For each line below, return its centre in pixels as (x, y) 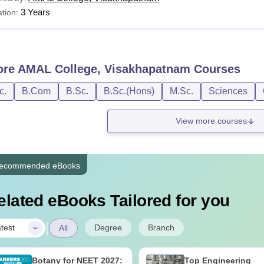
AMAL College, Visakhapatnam (104, 69)
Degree (108, 227)
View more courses (211, 121)
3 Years (35, 12)
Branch (161, 227)
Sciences (228, 91)
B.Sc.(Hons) (129, 91)
